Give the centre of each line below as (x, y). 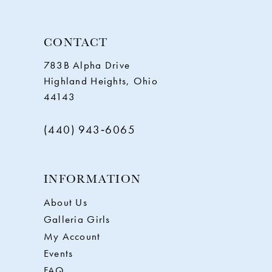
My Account (72, 237)
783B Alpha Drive (87, 66)
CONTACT (76, 42)
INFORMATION (92, 178)
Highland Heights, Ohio (101, 81)
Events (58, 254)
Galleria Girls (77, 220)
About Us (65, 203)
